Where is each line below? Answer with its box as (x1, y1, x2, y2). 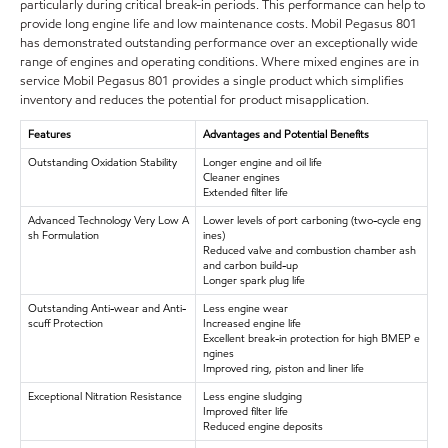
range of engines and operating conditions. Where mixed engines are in (20, 52, 419, 71)
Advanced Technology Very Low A (27, 211, 189, 228)
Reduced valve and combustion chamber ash (202, 241, 416, 258)
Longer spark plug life (202, 271, 305, 288)
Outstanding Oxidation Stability (27, 153, 177, 170)
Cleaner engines (202, 168, 280, 185)
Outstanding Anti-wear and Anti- (27, 299, 186, 316)
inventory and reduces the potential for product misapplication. (20, 90, 369, 109)
